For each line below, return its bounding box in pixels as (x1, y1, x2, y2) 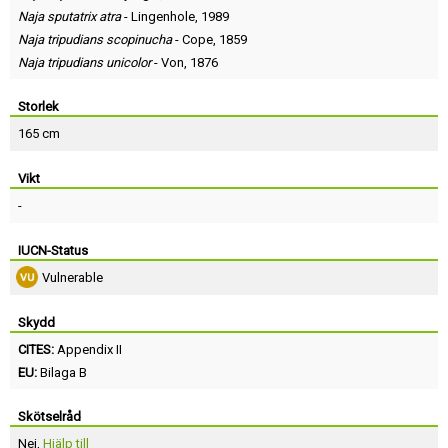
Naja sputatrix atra (18, 9, 121, 25)
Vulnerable (42, 270, 103, 286)
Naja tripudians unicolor (18, 55, 151, 71)
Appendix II (57, 342, 122, 358)
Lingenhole (131, 9, 195, 25)
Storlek (18, 99, 59, 115)
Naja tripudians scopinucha (18, 32, 172, 48)
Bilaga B (37, 365, 87, 381)
